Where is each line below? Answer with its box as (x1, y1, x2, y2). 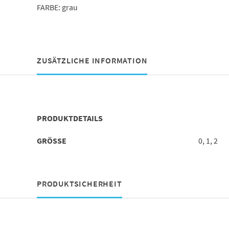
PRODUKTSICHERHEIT (36, 178, 122, 189)
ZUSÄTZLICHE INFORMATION (36, 55, 148, 65)
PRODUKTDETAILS (36, 112, 103, 123)
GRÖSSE (36, 135, 62, 146)
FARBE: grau (36, 2, 78, 12)
